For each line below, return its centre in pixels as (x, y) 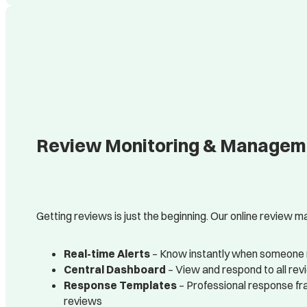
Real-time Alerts (107, 254)
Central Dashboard (115, 270)
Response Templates (120, 285)
